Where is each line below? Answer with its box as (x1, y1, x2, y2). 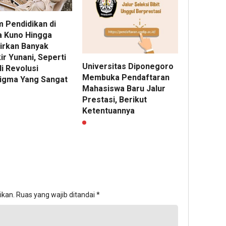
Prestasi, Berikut (82, 94, 147, 104)
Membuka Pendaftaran (82, 72, 170, 82)
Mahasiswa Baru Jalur (82, 83, 166, 93)
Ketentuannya (82, 105, 135, 116)
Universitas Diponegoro (82, 61, 174, 71)
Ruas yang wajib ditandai (16, 190, 96, 199)
